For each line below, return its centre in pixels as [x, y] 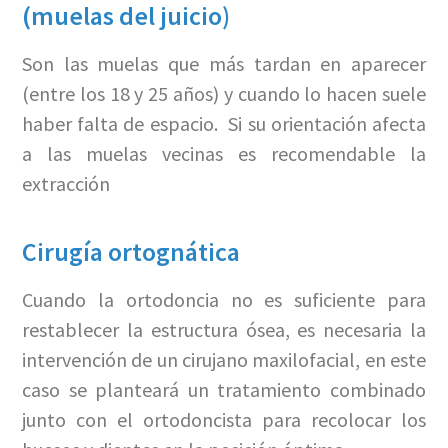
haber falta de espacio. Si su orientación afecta [224, 123]
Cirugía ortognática [130, 251]
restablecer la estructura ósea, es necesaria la [224, 329]
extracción [65, 183]
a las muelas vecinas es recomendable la [224, 153]
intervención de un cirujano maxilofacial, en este [224, 359]
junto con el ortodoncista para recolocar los [224, 419]
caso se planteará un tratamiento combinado [224, 389]
